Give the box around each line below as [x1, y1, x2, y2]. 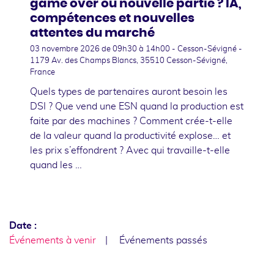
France [30, 68, 55, 76]
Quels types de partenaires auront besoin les [30, 86, 228, 97]
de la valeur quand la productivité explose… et [30, 130, 231, 141]
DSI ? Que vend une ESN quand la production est [30, 101, 243, 111]
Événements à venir [9, 235, 96, 245]
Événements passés [119, 235, 207, 245]
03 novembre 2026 [30, 45, 102, 53]
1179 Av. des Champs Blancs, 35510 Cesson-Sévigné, [30, 56, 228, 65]
